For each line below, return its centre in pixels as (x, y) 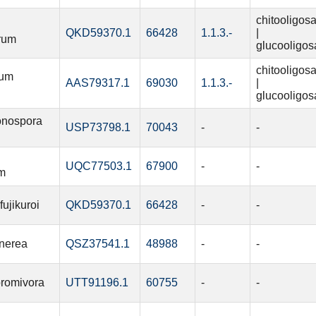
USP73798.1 (98, 128)
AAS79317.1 (97, 83)
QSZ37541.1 (97, 244)
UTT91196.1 (97, 283)
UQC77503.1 (98, 166)
